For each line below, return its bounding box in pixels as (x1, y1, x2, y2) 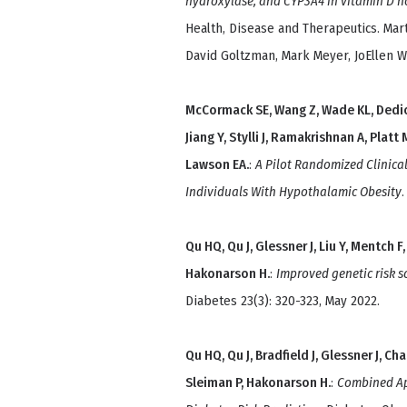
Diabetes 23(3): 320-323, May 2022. (185, 293, 380, 310)
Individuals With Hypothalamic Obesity (185, 184, 402, 201)
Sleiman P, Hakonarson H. (185, 374, 331, 392)
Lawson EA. (185, 156, 249, 174)
